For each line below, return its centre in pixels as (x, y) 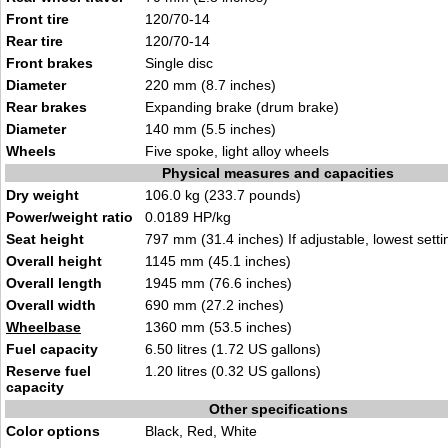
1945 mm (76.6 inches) (218, 283)
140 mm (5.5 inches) (210, 129)
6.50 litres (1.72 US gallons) (233, 349)
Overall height (54, 261)
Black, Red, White (201, 431)
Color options (53, 431)
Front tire (37, 19)
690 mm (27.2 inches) (214, 305)
